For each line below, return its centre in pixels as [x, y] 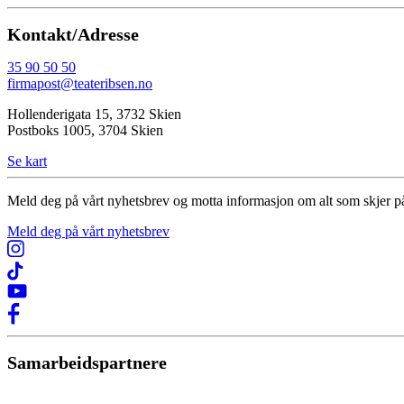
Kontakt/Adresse [73, 34]
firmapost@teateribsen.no [80, 84]
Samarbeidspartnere [87, 362]
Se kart [27, 161]
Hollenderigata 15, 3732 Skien [94, 115]
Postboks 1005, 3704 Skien [85, 131]
